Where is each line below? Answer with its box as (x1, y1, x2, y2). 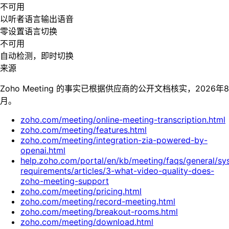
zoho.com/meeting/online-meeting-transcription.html (20, 114, 225, 125)
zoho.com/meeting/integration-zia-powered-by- (20, 135, 208, 146)
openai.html (20, 145, 65, 156)
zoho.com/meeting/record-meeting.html (20, 196, 175, 207)
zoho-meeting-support (20, 176, 109, 187)
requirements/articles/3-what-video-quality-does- (20, 166, 214, 176)
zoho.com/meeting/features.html (20, 125, 147, 135)
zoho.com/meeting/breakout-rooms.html (20, 207, 178, 217)
